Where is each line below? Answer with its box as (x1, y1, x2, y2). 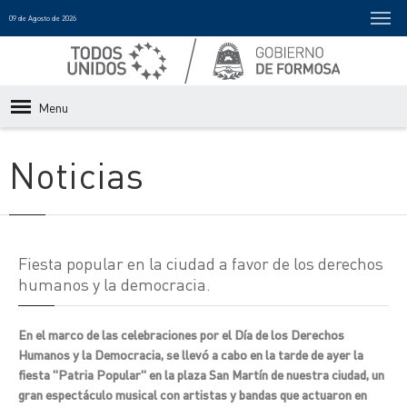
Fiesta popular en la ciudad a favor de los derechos (18, 253, 383, 273)
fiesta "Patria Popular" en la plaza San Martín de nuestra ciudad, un (18, 366, 384, 382)
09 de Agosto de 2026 (9, 14, 76, 23)
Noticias (9, 151, 144, 197)
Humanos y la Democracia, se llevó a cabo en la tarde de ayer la (18, 346, 363, 362)
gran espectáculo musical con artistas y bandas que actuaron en (18, 386, 367, 402)
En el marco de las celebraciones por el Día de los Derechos (18, 326, 344, 342)
